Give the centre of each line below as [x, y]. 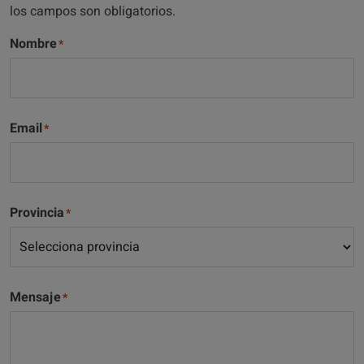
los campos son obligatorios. [93, 11]
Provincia [37, 213]
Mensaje [35, 297]
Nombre [33, 44]
